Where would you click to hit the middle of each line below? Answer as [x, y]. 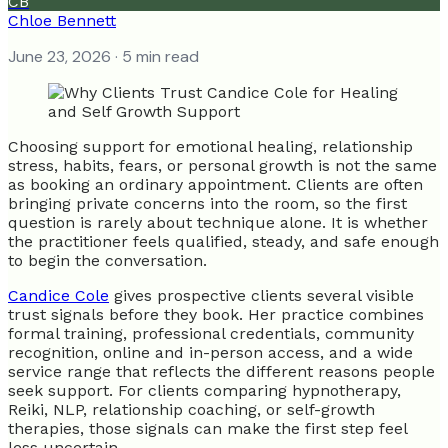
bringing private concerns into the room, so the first [207, 203]
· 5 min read [155, 56]
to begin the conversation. [107, 260]
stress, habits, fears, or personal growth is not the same [222, 165]
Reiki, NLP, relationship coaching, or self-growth [191, 409]
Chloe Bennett [62, 20]
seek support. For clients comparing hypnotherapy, [204, 390]
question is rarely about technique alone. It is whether [218, 222]
